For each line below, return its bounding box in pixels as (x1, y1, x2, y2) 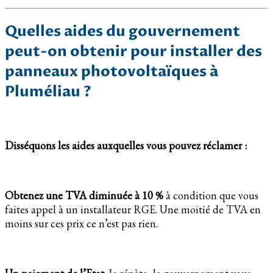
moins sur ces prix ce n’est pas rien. (5, 216, 158, 231)
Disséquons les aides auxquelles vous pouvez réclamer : (5, 138, 247, 153)
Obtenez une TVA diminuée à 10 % (5, 188, 163, 203)
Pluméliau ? (5, 81, 91, 102)
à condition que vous (163, 188, 258, 203)
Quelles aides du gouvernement (5, 21, 240, 41)
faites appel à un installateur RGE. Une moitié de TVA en (5, 202, 261, 217)
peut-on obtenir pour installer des (5, 41, 262, 62)
